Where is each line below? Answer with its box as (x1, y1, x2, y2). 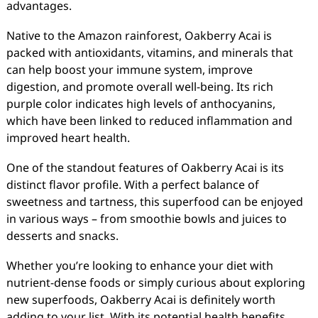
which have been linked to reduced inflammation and (6, 113, 292, 128)
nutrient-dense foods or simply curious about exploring (6, 275, 305, 290)
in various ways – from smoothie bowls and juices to (6, 211, 287, 226)
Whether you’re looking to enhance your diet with (6, 258, 273, 273)
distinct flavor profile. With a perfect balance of (6, 177, 259, 192)
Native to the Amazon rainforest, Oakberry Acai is (6, 28, 272, 43)
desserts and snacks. (6, 228, 119, 243)
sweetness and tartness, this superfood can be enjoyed (6, 194, 303, 209)
